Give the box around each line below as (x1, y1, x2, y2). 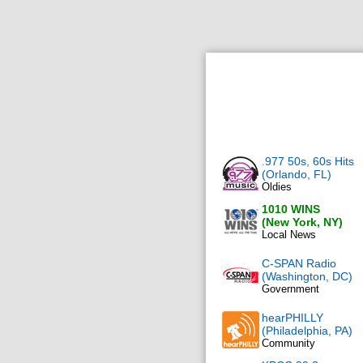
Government (262, 283, 319, 295)
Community (262, 337, 315, 349)
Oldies (262, 181, 292, 193)
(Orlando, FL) (262, 168, 331, 181)
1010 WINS (262, 203, 320, 216)
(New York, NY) (262, 216, 343, 228)
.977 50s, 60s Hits (262, 155, 354, 168)
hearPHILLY (262, 311, 323, 324)
